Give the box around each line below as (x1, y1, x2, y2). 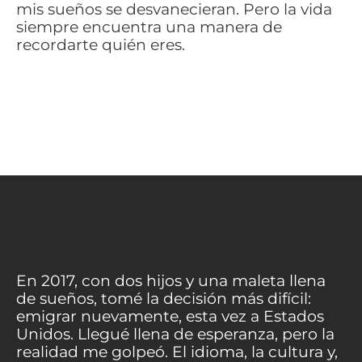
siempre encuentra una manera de (16, 17, 282, 36)
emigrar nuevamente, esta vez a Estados (16, 307, 324, 326)
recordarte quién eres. (16, 35, 185, 54)
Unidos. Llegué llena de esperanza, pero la (16, 325, 335, 344)
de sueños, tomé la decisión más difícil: (16, 289, 311, 309)
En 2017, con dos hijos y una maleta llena (16, 271, 326, 291)
